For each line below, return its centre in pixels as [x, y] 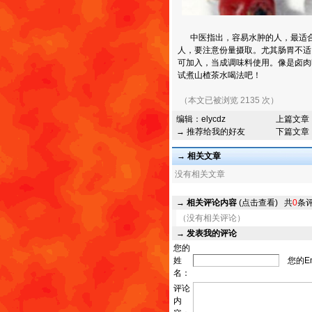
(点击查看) [257, 203]
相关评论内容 [212, 203]
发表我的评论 [212, 233]
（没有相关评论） [212, 218]
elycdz [213, 119]
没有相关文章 [200, 174]
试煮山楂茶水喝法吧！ [219, 75]
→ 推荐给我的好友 [211, 132]
